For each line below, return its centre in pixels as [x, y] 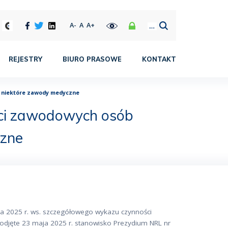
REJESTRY [25, 59]
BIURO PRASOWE [92, 59]
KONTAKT [159, 59]
